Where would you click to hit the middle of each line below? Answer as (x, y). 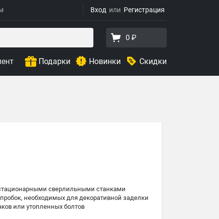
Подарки (55, 61)
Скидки (153, 61)
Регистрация (144, 10)
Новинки (105, 61)
